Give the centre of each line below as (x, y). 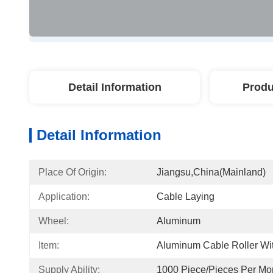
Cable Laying (186, 197)
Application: (64, 197)
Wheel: (54, 221)
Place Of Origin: (73, 172)
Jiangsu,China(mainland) (211, 172)
